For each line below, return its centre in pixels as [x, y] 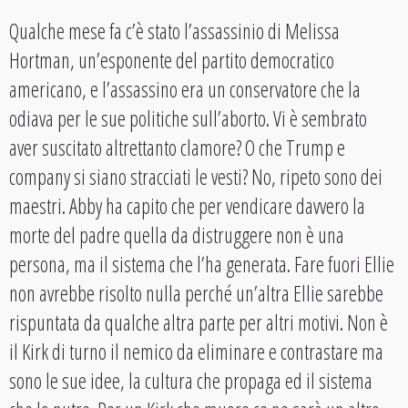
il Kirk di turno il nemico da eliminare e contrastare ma [196, 352]
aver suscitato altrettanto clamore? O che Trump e [177, 148]
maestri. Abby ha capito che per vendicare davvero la [187, 206]
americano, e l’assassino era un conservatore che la [185, 90]
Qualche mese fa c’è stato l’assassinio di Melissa [174, 31]
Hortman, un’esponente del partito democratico [172, 61]
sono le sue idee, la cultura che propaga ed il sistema [191, 381]
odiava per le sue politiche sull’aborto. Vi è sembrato [188, 119]
